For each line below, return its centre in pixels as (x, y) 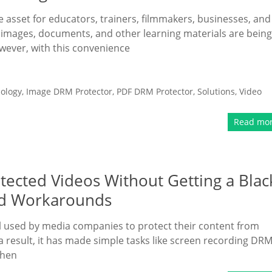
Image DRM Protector (69, 91)
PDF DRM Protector (155, 91)
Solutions (216, 91)
